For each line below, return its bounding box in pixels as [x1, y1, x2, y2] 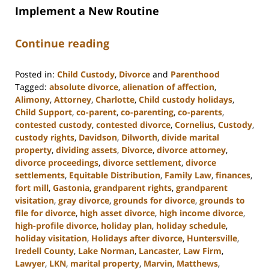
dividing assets [56, 144, 117, 156]
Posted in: [15, 68, 55, 80]
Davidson [79, 131, 117, 143]
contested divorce [96, 118, 171, 130]
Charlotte [95, 93, 134, 105]
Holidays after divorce [91, 232, 183, 244]
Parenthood [171, 68, 220, 80]
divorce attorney [157, 144, 226, 156]
